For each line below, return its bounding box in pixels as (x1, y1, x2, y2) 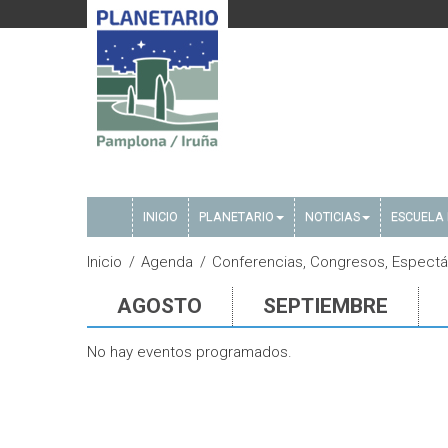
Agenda (141, 253, 193, 271)
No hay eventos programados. (87, 343, 292, 361)
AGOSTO (117, 294, 202, 318)
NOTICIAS (305, 209, 360, 224)
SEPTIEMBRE (263, 294, 388, 318)
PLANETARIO (199, 209, 274, 224)
